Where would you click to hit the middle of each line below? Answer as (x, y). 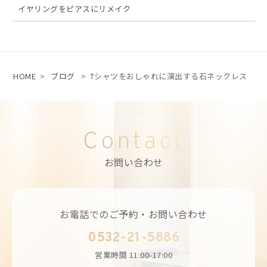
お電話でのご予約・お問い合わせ (133, 214)
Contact (133, 143)
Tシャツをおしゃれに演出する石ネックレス (168, 76)
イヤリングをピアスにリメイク (74, 9)
